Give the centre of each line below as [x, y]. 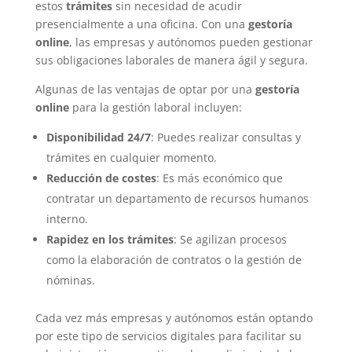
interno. [67, 219]
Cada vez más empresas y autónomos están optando [174, 318]
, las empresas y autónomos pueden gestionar [191, 42]
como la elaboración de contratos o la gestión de [174, 260]
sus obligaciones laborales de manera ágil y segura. [171, 60]
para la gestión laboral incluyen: [155, 107]
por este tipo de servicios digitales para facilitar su [168, 336]
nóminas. [70, 280]
